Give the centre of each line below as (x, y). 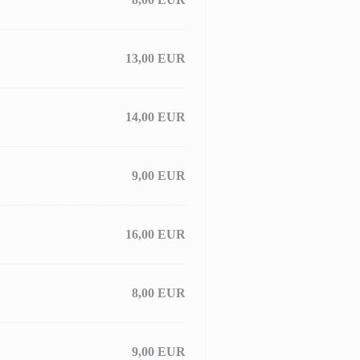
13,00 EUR (155, 58)
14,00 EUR (155, 117)
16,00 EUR (155, 234)
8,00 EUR (159, 293)
